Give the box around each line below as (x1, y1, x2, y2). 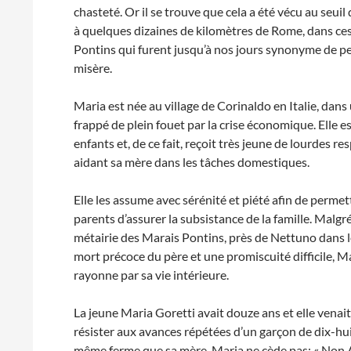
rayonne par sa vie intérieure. (74, 267, 230, 282)
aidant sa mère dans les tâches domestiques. (74, 154, 310, 169)
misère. (74, 60, 113, 75)
